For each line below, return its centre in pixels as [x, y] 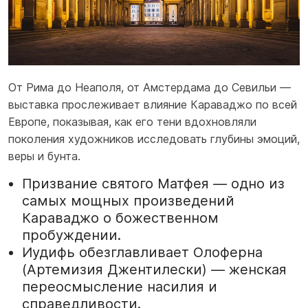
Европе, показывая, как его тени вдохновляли [132, 121]
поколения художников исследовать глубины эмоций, [154, 139]
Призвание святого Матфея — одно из [153, 183]
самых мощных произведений [128, 200]
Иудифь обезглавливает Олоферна [142, 252]
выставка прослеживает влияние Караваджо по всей [153, 104]
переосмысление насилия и [120, 286]
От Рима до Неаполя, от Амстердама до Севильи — [150, 87]
